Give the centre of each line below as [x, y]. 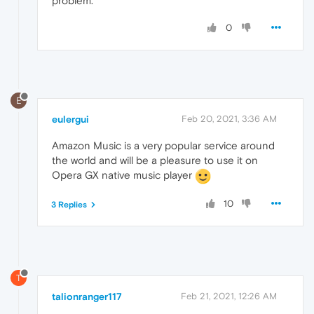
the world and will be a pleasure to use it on [155, 161]
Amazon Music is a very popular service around [163, 146]
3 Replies [69, 205]
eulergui [70, 120]
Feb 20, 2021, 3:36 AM [229, 119]
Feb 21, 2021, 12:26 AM [229, 296]
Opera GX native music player [123, 175]
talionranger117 [87, 296]
